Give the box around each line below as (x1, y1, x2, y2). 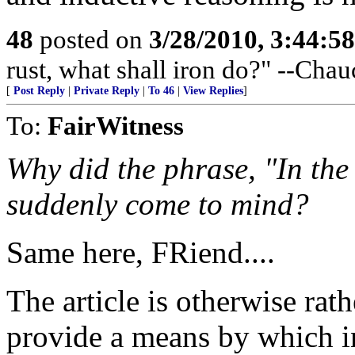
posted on (33, 25, 149, 54)
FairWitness (48, 111, 184, 140)
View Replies (183, 85, 243, 97)
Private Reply (74, 85, 139, 97)
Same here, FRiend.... (6, 235, 275, 269)
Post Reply (13, 85, 65, 97)
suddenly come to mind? (6, 187, 309, 221)
